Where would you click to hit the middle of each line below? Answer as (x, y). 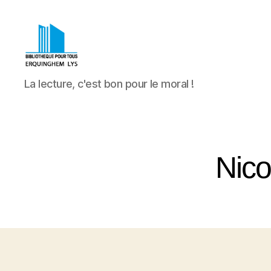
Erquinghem (54, 117)
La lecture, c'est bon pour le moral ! (109, 84)
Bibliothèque (55, 77)
